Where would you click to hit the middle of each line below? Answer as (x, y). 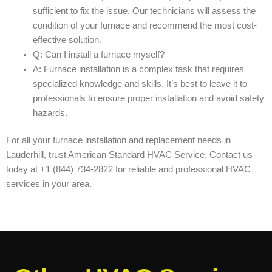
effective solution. (67, 40)
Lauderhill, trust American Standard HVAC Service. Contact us (129, 155)
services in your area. (49, 184)
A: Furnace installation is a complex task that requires (138, 69)
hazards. (50, 113)
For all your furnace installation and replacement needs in (118, 141)
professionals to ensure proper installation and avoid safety (148, 98)
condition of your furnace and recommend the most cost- (144, 25)
